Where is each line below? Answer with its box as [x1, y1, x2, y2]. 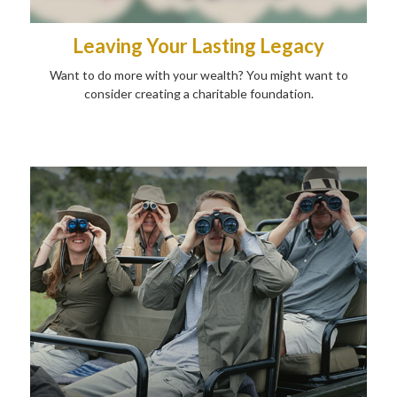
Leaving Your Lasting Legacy [73, 34, 324, 58]
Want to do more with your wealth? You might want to [49, 67, 348, 83]
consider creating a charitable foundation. [83, 86, 314, 102]
